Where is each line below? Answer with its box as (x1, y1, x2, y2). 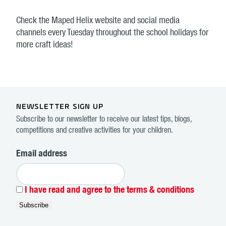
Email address (16, 150, 67, 159)
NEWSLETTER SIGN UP (16, 103, 103, 111)
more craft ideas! (16, 41, 73, 50)
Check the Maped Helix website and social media (16, 17, 180, 26)
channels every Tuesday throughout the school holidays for (16, 29, 208, 38)
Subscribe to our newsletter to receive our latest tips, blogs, (16, 116, 192, 125)
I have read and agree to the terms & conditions (25, 186, 194, 196)
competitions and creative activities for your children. (16, 127, 173, 136)
